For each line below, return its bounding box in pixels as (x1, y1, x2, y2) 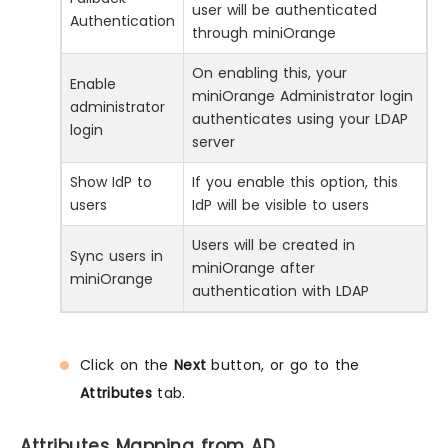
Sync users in (70, 245, 163, 266)
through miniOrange (192, 22, 336, 43)
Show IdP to (70, 171, 152, 192)
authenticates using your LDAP (192, 108, 408, 129)
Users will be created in (192, 234, 355, 255)
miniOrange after (192, 257, 315, 278)
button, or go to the (206, 354, 360, 375)
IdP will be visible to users (192, 194, 369, 215)
